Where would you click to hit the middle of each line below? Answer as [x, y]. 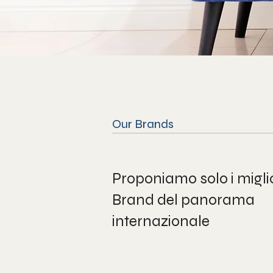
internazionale [161, 221]
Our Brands [143, 124]
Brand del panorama [183, 200]
